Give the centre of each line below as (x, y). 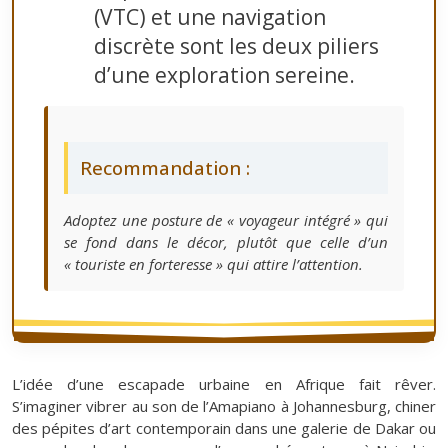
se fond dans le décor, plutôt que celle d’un (226, 242)
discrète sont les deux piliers (236, 46)
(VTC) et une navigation (210, 17)
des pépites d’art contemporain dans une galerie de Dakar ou (224, 428)
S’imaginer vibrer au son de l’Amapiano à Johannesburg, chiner (224, 406)
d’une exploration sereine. (224, 75)
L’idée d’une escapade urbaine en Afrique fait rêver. (224, 384)
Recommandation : (165, 168)
